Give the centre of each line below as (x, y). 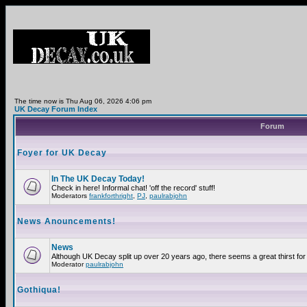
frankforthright (111, 196)
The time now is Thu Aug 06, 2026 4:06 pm (83, 101)
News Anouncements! (66, 221)
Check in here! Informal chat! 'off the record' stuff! (133, 188)
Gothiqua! (39, 290)
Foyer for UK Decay (62, 153)
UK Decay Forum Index (56, 109)
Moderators (70, 196)
